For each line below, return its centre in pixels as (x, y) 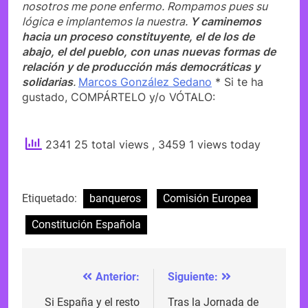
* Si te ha (238, 81)
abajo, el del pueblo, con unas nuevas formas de (149, 51)
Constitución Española (86, 224)
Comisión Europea (207, 198)
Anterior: (118, 276)
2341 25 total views (97, 144)
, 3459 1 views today (206, 144)
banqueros (115, 198)
